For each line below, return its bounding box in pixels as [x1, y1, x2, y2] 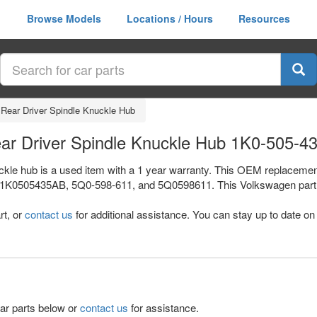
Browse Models [27, 11, 101, 25]
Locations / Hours [127, 11, 213, 25]
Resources [238, 11, 290, 25]
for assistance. [128, 300, 199, 315]
